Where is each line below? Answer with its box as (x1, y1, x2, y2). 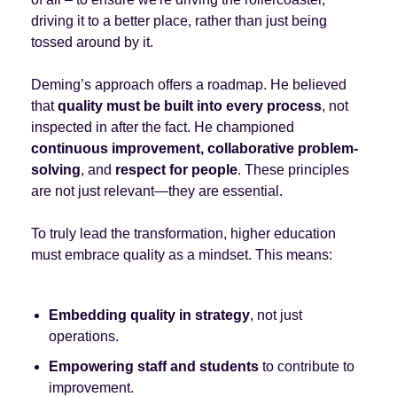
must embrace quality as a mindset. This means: (30, 246, 332, 262)
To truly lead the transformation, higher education (30, 225, 336, 241)
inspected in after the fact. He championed (30, 119, 294, 135)
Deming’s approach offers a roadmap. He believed (30, 76, 346, 92)
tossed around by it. (30, 34, 153, 50)
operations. (48, 328, 119, 344)
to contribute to (258, 358, 354, 374)
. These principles (237, 161, 349, 177)
